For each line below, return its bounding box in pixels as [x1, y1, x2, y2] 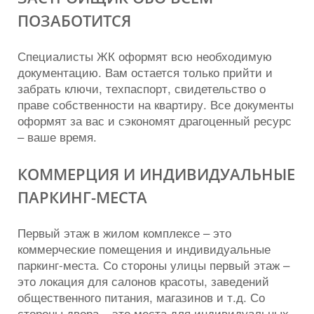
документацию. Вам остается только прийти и [18, 62, 273, 81]
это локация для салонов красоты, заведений [18, 272, 269, 290]
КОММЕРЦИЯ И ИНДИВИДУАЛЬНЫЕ [18, 163, 295, 185]
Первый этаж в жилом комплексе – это [18, 224, 231, 242]
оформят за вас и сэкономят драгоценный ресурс [18, 111, 292, 129]
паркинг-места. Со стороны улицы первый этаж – [18, 256, 289, 274]
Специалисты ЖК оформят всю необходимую [18, 46, 272, 64]
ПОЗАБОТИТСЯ [18, 9, 131, 31]
